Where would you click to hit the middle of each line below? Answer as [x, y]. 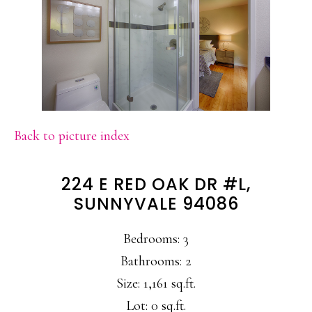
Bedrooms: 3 [156, 239]
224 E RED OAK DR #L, [156, 185]
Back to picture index [72, 136]
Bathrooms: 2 [156, 262]
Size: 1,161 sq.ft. [156, 284]
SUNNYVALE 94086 [156, 204]
